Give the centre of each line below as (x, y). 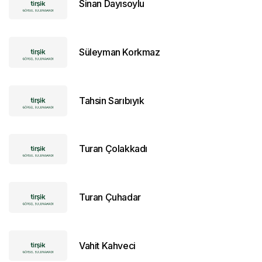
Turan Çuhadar (110, 197)
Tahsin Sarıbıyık (112, 100)
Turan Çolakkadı (113, 149)
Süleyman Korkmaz (120, 52)
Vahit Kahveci (107, 245)
